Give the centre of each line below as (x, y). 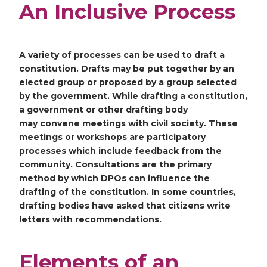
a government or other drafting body (103, 109)
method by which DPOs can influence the (114, 178)
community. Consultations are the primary (115, 164)
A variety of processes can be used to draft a (122, 55)
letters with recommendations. (90, 219)
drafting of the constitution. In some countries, (128, 192)
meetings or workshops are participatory (112, 137)
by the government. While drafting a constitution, (133, 96)
